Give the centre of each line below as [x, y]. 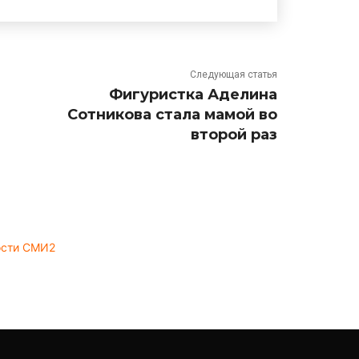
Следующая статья [233, 74]
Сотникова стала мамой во [172, 114]
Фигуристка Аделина [193, 94]
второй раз [234, 134]
